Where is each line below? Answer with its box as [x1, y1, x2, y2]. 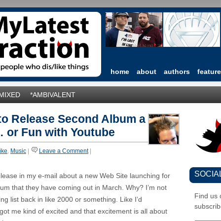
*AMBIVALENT [30, 91, 75, 99]
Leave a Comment [39, 147, 88, 154]
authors [164, 68, 190, 75]
